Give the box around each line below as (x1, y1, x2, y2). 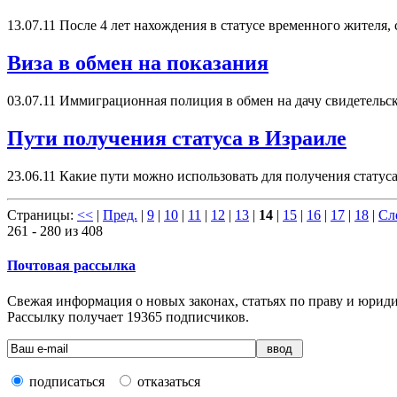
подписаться (29, 373, 105, 389)
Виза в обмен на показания (7, 51, 269, 75)
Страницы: (7, 207, 77, 222)
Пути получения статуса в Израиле (7, 127, 346, 151)
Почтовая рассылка (7, 258, 136, 274)
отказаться (137, 373, 200, 389)
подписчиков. (162, 308, 249, 324)
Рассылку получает (7, 308, 127, 324)
